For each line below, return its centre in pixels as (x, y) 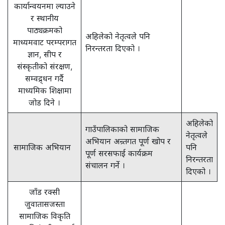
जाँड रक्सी (44, 192)
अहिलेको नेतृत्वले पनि (118, 36)
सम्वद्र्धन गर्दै (44, 78)
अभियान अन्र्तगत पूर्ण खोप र (128, 141)
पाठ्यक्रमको (44, 30)
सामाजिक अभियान (44, 147)
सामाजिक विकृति (44, 216)
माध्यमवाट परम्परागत (44, 42)
